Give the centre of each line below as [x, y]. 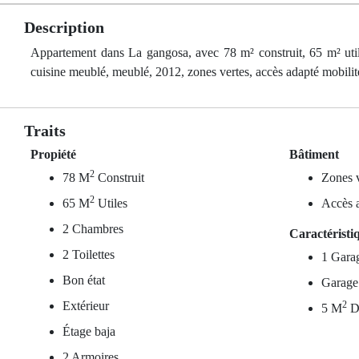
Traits [45, 131]
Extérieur [86, 306]
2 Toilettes [89, 254]
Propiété [53, 154]
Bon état [84, 280]
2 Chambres [93, 229]
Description [64, 27]
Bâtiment [315, 154]
